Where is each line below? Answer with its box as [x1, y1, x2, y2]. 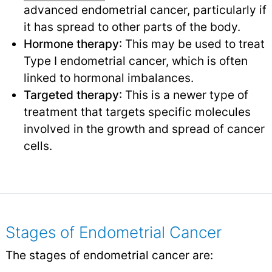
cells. [23, 138, 52, 153]
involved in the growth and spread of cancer [23, 121, 265, 136]
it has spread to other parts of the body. [23, 19, 240, 34]
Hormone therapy [23, 36, 119, 51]
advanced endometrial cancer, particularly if [23, 2, 267, 17]
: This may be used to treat [118, 36, 265, 51]
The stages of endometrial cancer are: [5, 247, 213, 262]
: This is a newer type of [118, 87, 248, 102]
